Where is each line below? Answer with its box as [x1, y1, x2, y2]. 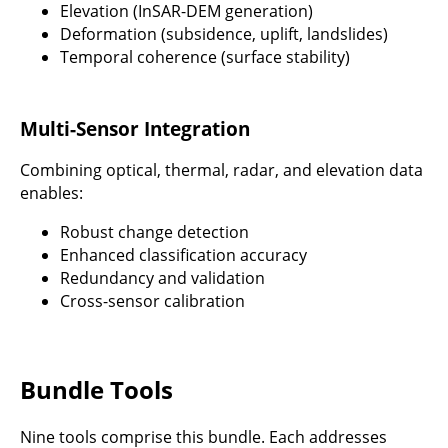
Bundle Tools [20, 373, 173, 407]
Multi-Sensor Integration [20, 115, 250, 141]
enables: [20, 182, 83, 205]
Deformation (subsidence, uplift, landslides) [60, 22, 388, 45]
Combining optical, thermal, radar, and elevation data [20, 159, 423, 182]
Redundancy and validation [60, 267, 265, 290]
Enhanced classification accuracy [60, 244, 307, 267]
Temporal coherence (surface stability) [60, 45, 350, 68]
